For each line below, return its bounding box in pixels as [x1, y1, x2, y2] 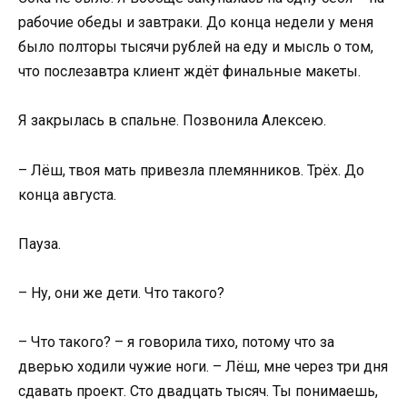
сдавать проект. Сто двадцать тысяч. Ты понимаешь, [18, 382, 378, 401]
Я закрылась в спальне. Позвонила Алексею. [18, 112, 326, 130]
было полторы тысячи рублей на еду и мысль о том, [18, 38, 373, 56]
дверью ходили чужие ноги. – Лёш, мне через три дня [18, 358, 388, 376]
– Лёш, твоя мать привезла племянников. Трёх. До [18, 161, 364, 179]
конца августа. [18, 185, 116, 203]
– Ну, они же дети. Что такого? [18, 284, 224, 302]
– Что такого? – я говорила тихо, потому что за [18, 333, 334, 352]
